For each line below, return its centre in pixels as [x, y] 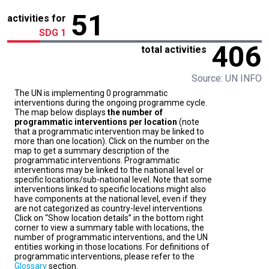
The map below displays [61, 113]
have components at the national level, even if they [110, 199]
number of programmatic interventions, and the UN [111, 237]
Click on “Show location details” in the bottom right [109, 218]
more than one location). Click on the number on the [112, 141]
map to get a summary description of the [92, 151]
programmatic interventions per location [96, 122]
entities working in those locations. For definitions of [112, 247]
